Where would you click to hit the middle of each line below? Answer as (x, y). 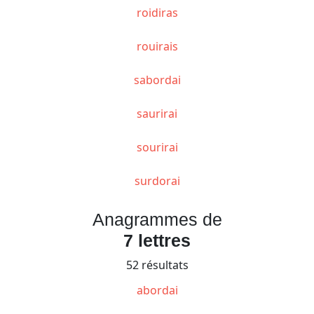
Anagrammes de (157, 219)
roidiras (157, 12)
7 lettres (157, 240)
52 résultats (157, 265)
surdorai (157, 180)
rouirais (157, 46)
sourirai (157, 147)
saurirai (157, 113)
